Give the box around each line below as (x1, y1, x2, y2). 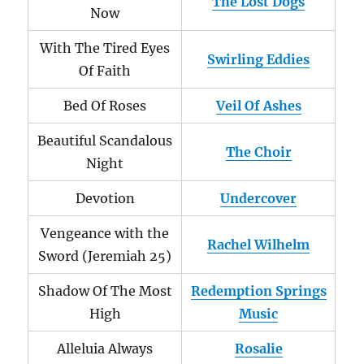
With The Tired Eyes (40, 40, 171, 56)
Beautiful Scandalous (37, 132, 173, 149)
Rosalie (234, 340, 283, 357)
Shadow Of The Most (37, 283, 172, 299)
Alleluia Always (57, 340, 154, 357)
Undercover (220, 190, 297, 206)
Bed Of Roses (63, 97, 147, 114)
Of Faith (79, 63, 132, 79)
